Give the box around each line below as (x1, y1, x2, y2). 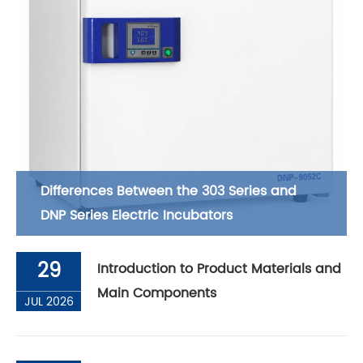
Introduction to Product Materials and (97, 258, 341, 280)
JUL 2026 (23, 292, 74, 311)
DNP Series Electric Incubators (41, 204, 233, 226)
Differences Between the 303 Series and (41, 180, 297, 202)
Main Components (97, 283, 216, 305)
